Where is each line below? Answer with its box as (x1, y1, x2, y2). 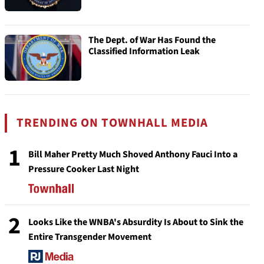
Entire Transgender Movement (28, 230, 151, 243)
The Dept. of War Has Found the (88, 34, 216, 47)
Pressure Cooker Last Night (28, 163, 139, 176)
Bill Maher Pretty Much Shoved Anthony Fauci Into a (28, 148, 237, 161)
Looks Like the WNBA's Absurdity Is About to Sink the (28, 216, 243, 229)
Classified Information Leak (88, 45, 200, 58)
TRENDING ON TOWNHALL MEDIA (16, 114, 209, 131)
